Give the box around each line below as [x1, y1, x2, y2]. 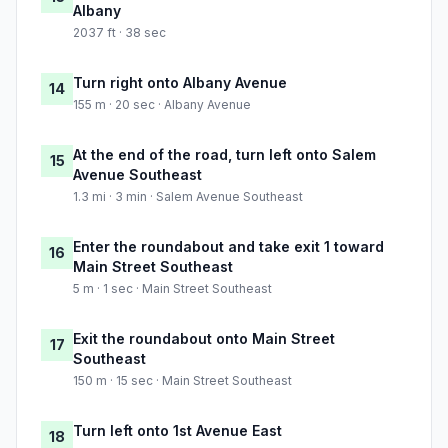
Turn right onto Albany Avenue [73, 74, 287, 92]
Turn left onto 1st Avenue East [73, 422, 282, 440]
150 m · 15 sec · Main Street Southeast [73, 373, 292, 389]
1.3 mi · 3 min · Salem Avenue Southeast [73, 189, 303, 205]
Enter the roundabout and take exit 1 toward [73, 238, 384, 256]
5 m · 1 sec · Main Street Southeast [73, 281, 272, 297]
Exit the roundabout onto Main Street [73, 330, 335, 348]
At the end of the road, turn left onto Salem [73, 146, 376, 164]
